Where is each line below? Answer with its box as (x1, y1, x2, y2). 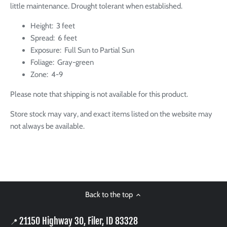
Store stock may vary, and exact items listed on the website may (10, 109, 212, 119)
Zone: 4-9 (30, 69, 63, 79)
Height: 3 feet (30, 21, 75, 30)
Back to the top (85, 190, 133, 200)
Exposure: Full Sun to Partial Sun (30, 45, 134, 55)
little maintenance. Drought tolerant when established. (10, 1, 182, 11)
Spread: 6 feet (30, 33, 77, 43)
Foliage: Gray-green (30, 57, 94, 67)
